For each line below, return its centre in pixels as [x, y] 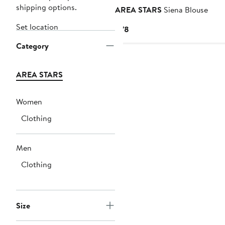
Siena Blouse [185, 10]
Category [32, 46]
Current [142, 29]
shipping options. [46, 7]
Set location [37, 27]
